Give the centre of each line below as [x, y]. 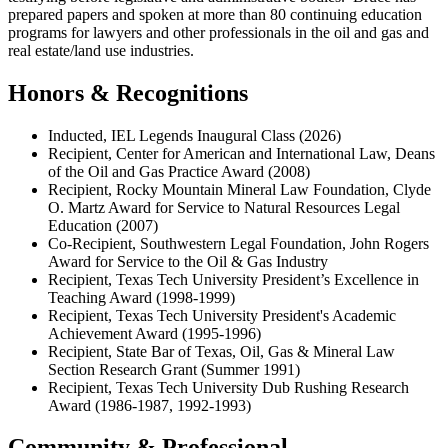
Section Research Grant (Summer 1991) [174, 369]
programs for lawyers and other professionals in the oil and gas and [218, 32]
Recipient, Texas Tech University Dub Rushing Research [228, 387]
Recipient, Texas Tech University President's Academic [222, 315]
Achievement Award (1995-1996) [154, 333]
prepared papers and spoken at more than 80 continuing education [215, 14]
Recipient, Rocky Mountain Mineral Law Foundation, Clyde [239, 189]
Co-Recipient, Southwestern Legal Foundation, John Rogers [238, 243]
